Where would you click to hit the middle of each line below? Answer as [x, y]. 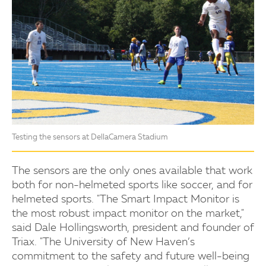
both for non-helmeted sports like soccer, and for [132, 185]
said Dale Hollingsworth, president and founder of [133, 228]
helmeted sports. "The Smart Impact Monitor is [126, 199]
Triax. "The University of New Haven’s [103, 242]
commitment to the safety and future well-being [131, 256]
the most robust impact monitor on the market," [128, 213]
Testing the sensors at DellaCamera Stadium [90, 137]
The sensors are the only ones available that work [132, 171]
